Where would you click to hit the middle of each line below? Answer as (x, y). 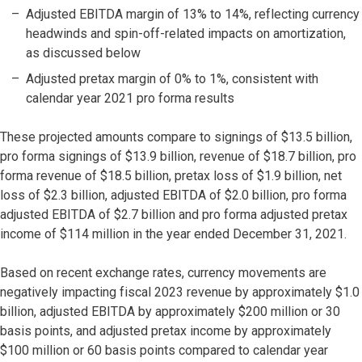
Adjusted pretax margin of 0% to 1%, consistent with (172, 79)
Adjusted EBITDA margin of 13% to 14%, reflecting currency (193, 15)
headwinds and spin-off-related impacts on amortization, (186, 34)
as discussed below (83, 53)
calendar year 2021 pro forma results (130, 99)
